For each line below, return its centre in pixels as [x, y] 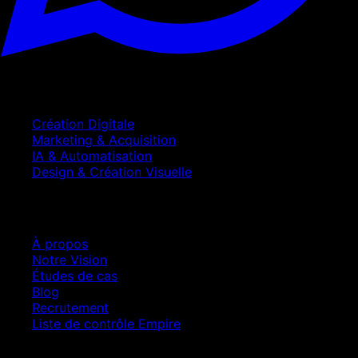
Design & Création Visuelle [112, 172]
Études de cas [75, 276]
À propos [60, 244]
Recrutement [70, 308]
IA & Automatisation [92, 156]
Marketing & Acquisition [104, 140]
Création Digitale [83, 124]
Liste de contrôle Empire [106, 324]
